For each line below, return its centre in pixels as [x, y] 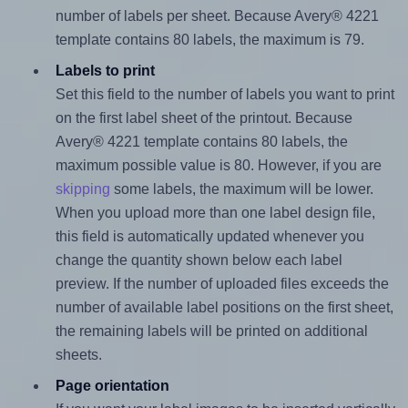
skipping [82, 189]
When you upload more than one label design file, [215, 212]
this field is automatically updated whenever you [209, 236]
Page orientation [112, 385]
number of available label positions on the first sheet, [224, 307]
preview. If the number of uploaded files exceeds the [222, 283]
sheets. [78, 354]
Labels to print [105, 70]
